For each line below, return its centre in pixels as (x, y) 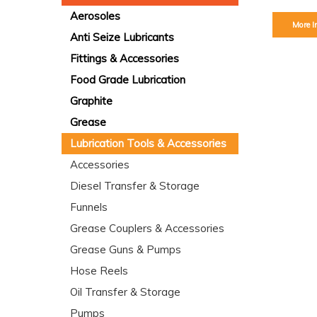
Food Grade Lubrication (128, 80)
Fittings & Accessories (125, 58)
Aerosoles (95, 16)
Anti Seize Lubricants (122, 37)
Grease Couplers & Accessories (147, 228)
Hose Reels (99, 271)
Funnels (89, 207)
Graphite (91, 101)
